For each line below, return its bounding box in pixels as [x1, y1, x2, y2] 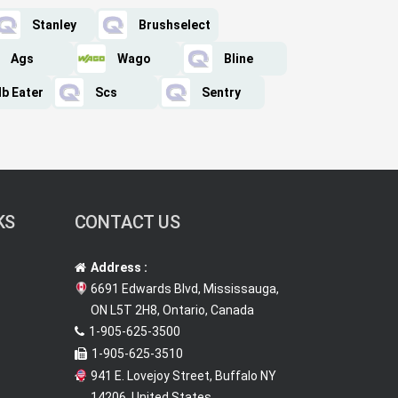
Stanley [32, 18, 76, 32]
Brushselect [139, 18, 211, 32]
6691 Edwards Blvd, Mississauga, [90, 282, 279, 296]
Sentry [202, 85, 241, 99]
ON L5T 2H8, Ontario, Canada [90, 303, 254, 317]
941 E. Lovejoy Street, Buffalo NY [90, 369, 276, 383]
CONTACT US [74, 211, 180, 233]
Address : [90, 260, 147, 275]
